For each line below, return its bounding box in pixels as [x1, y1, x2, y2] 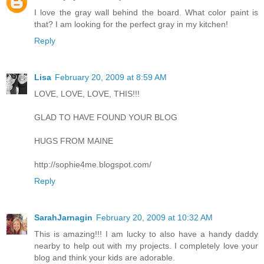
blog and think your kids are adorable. [34, 252, 175, 262]
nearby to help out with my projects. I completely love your [34, 240, 258, 250]
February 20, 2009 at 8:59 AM [55, 72, 167, 82]
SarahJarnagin [34, 212, 93, 222]
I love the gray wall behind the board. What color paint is [34, 7, 258, 17]
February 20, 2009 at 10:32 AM [96, 212, 213, 222]
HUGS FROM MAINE [34, 136, 113, 146]
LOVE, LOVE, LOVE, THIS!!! [34, 88, 140, 98]
